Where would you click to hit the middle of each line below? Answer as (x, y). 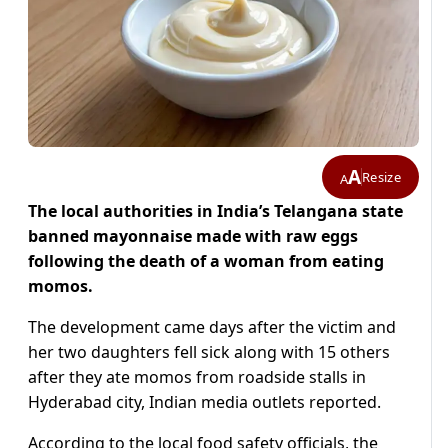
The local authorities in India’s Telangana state (215, 211)
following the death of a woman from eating (206, 261)
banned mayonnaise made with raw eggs (193, 236)
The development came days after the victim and (212, 327)
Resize (381, 176)
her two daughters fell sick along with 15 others (209, 352)
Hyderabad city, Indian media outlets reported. (204, 402)
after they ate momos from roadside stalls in (197, 377)
